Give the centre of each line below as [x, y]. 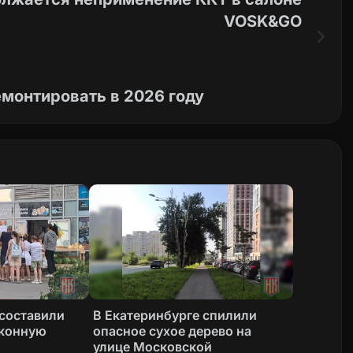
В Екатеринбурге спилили [175, 316]
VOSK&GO [262, 22]
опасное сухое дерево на [173, 331]
